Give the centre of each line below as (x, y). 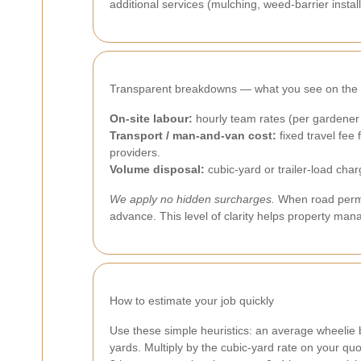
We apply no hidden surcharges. (192, 199)
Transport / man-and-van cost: (193, 136)
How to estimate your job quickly (192, 301)
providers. (135, 153)
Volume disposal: (157, 170)
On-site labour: (151, 119)
